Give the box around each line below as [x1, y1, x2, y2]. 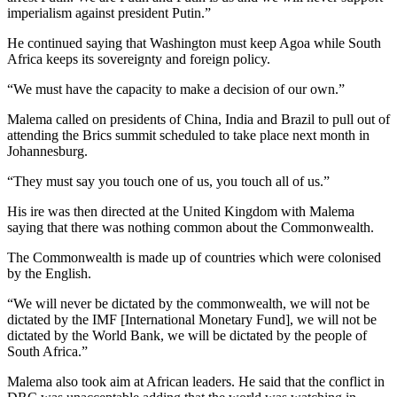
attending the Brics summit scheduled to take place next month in [7, 128, 370, 144]
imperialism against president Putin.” [7, 5, 214, 21]
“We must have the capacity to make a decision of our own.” [7, 82, 348, 97]
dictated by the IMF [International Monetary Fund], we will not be [7, 312, 377, 328]
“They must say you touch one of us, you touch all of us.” [7, 174, 333, 190]
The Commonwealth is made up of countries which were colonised [7, 250, 381, 266]
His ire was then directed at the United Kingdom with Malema [7, 204, 354, 220]
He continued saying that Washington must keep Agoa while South [7, 35, 381, 51]
